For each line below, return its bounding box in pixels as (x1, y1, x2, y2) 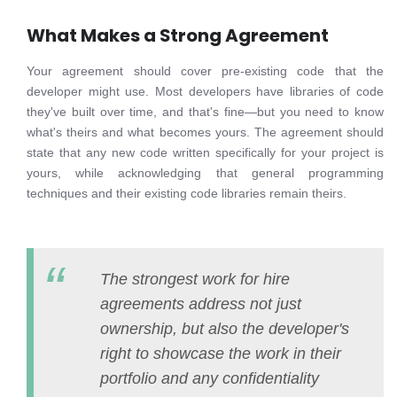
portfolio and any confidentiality (100, 370, 319, 387)
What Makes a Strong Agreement (27, 23, 329, 48)
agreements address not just (100, 295, 301, 313)
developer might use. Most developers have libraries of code (27, 84, 384, 98)
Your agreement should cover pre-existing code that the (27, 64, 384, 78)
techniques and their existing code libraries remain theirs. (27, 186, 346, 200)
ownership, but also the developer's (100, 320, 349, 338)
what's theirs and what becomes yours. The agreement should (27, 125, 384, 139)
